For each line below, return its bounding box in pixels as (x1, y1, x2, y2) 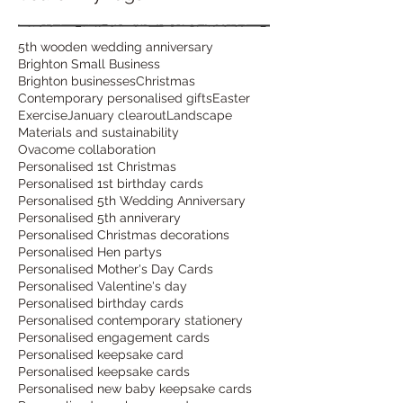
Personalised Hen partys (18, 244, 162, 259)
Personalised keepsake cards (18, 363, 190, 379)
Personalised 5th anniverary (18, 210, 181, 225)
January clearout (67, 107, 166, 122)
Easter (212, 90, 250, 105)
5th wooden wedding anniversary (18, 39, 213, 54)
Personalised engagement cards (18, 329, 210, 345)
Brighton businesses (18, 73, 136, 88)
